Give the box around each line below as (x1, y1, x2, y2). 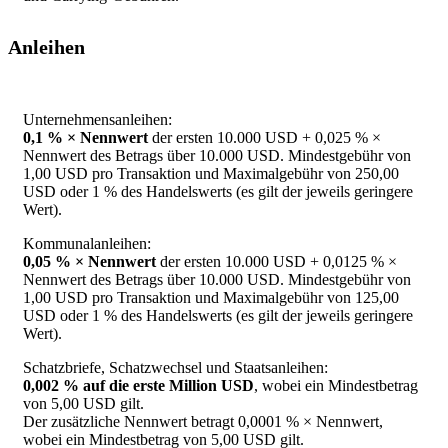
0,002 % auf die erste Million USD (23, 377, 254, 395)
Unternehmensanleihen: (23, 111, 172, 129)
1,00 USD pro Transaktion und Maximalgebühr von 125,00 (23, 289, 399, 307)
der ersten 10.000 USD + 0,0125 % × (156, 253, 397, 271)
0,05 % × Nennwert (23, 253, 156, 271)
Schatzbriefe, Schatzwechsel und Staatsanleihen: (23, 359, 328, 377)
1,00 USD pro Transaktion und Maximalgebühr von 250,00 (23, 165, 399, 183)
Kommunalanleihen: (23, 235, 151, 253)
